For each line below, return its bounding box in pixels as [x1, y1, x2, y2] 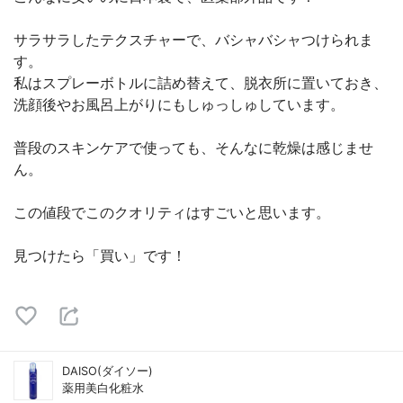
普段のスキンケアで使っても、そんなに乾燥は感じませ [13, 139, 373, 157]
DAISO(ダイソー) [62, 364, 153, 378]
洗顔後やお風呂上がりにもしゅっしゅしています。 [13, 95, 345, 113]
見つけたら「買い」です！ [13, 246, 186, 264]
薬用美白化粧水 [62, 381, 144, 395]
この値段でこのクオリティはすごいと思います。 [13, 203, 330, 221]
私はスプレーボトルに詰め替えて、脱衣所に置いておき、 [13, 74, 388, 92]
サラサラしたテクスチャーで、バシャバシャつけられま [13, 31, 373, 49]
